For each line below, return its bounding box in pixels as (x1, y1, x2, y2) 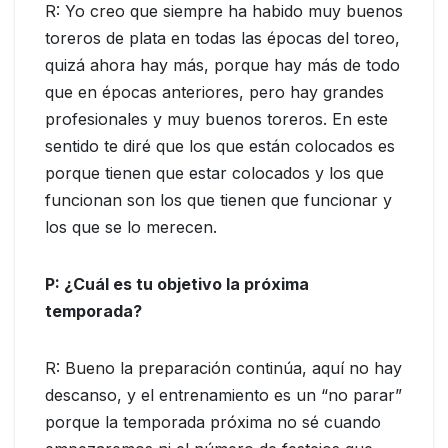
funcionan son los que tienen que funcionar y (45, 190, 392, 211)
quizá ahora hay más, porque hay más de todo (45, 55, 400, 76)
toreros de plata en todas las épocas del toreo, (45, 28, 400, 49)
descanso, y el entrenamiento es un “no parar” (45, 385, 402, 406)
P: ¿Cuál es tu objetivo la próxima (45, 274, 309, 295)
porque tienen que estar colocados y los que (45, 163, 384, 184)
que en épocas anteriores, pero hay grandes (45, 82, 384, 103)
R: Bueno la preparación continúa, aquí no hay (45, 358, 402, 379)
